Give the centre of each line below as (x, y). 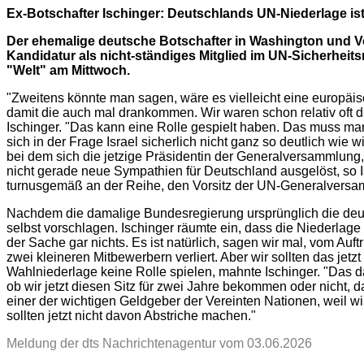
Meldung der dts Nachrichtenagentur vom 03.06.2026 (159, 343)
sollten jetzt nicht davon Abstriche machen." (131, 316)
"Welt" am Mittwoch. (68, 70)
